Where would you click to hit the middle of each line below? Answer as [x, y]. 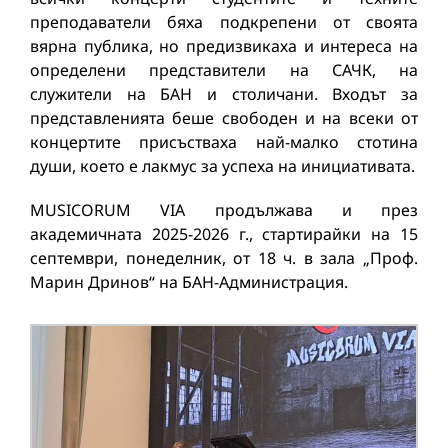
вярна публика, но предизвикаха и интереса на [224, 46]
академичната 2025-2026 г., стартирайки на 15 [224, 234]
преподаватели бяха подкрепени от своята [224, 22]
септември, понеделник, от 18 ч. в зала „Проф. [224, 258]
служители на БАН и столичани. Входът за [224, 94]
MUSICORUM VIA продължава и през [224, 210]
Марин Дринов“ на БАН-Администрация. [189, 282]
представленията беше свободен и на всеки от [224, 118]
